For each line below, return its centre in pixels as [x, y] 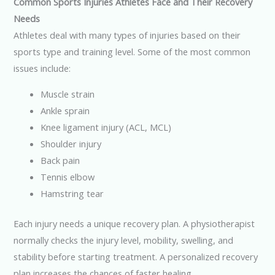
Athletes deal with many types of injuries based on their [127, 35]
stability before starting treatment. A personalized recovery [136, 256]
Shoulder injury [71, 143]
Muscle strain [68, 94]
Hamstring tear [72, 193]
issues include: [42, 68]
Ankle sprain [65, 110]
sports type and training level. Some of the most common [132, 52]
